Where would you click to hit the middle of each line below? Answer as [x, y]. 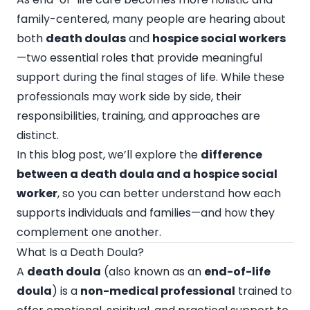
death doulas [86, 38]
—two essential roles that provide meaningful [139, 58]
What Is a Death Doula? [80, 252]
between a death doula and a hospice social [147, 174]
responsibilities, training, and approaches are [138, 116]
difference [231, 155]
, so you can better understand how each [169, 193]
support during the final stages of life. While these [151, 77]
